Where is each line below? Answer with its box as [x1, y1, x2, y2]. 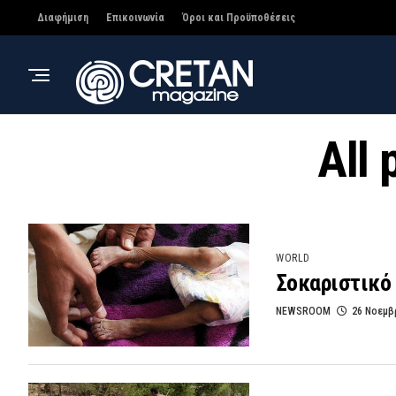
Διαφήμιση [37, 11, 88, 24]
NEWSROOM [276, 304, 331, 317]
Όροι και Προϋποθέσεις [182, 11, 295, 24]
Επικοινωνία [106, 11, 164, 24]
